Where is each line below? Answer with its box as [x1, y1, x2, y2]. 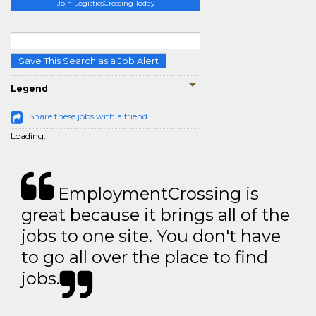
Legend [11, 83, 48, 94]
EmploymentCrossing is [54, 183, 259, 204]
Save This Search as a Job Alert [18, 54, 159, 66]
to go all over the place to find [21, 246, 268, 267]
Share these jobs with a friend [29, 110, 147, 121]
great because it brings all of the [21, 204, 290, 225]
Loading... [11, 130, 50, 141]
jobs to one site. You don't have [21, 225, 281, 246]
